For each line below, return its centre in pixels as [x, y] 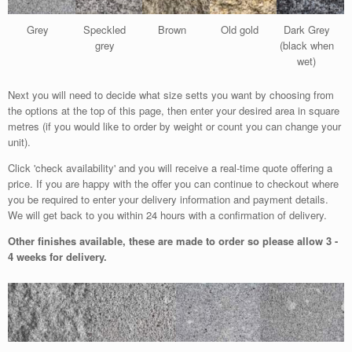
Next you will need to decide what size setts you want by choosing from [171, 95]
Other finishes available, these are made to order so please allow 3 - [173, 241]
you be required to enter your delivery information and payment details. [168, 200]
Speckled [105, 30]
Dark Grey [306, 30]
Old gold [239, 30]
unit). [19, 142]
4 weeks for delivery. [57, 257]
